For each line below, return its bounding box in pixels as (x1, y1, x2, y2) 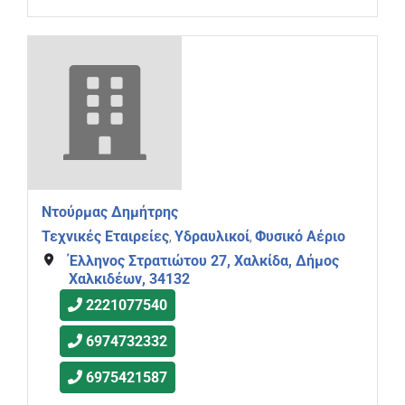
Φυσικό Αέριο (255, 228, 345, 246)
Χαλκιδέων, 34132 (68, 269, 190, 287)
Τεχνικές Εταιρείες (42, 228, 169, 246)
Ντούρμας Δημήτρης (42, 203, 178, 221)
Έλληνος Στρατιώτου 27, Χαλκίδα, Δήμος (68, 251, 339, 269)
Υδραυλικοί (174, 228, 250, 246)
